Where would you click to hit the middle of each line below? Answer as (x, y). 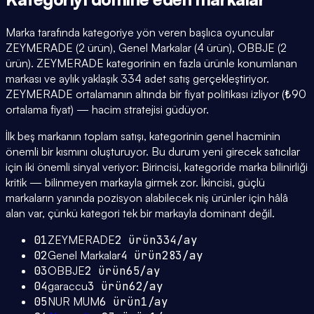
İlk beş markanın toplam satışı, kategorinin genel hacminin (143, 136)
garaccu (67, 286)
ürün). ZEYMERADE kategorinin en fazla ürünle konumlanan (151, 63)
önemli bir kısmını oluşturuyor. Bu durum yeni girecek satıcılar (153, 152)
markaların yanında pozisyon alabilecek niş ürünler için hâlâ (147, 198)
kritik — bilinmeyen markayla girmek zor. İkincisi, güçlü (135, 183)
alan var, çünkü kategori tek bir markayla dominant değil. (140, 213)
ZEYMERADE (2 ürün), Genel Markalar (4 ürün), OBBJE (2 (146, 48)
